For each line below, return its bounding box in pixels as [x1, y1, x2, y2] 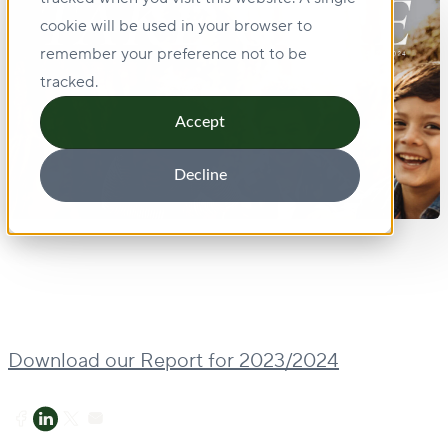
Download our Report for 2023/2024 [8, 348, 339, 375]
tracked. [40, 72, 98, 92]
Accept [175, 114, 225, 131]
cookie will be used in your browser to [40, 16, 312, 36]
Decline [173, 167, 227, 184]
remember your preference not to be [40, 44, 307, 64]
